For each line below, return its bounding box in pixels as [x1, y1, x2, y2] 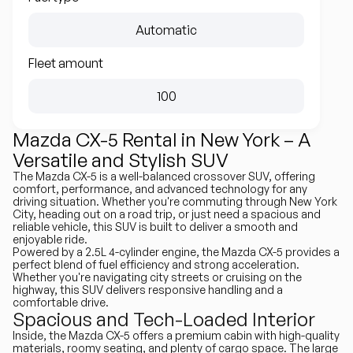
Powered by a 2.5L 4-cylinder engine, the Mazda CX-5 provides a [13, 245, 340, 258]
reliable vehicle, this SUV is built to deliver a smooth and [13, 220, 298, 233]
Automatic [136, 22, 197, 38]
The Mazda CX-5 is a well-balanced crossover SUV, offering [13, 169, 315, 183]
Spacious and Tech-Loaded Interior [13, 307, 315, 331]
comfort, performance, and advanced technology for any [13, 182, 307, 195]
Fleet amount [28, 55, 103, 71]
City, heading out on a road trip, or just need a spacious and [13, 207, 321, 221]
